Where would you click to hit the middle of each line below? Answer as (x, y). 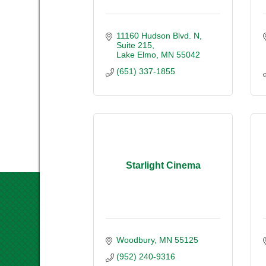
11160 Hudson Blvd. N (158, 35)
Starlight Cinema (163, 166)
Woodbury (135, 240)
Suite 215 (134, 45)
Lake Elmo (136, 54)
